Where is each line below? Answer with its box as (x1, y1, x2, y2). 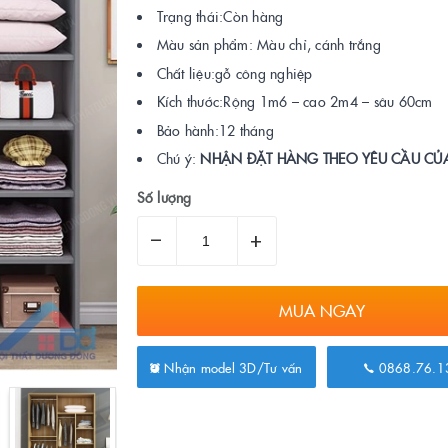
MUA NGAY (278, 299, 365, 322)
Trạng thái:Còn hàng (156, 5, 284, 26)
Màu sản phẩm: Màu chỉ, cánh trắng (156, 34, 381, 55)
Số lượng (136, 186, 192, 207)
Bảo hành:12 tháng (156, 119, 274, 140)
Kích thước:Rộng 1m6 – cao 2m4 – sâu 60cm (156, 91, 433, 112)
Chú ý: (156, 148, 201, 169)
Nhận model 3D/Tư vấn (160, 357, 303, 376)
